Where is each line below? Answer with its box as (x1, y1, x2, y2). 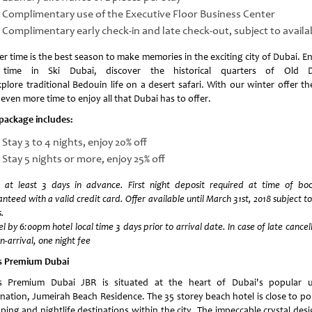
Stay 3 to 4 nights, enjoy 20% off (1, 135, 147, 150)
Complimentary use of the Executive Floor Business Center (1, 7, 275, 22)
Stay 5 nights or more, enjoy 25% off (1, 152, 165, 166)
